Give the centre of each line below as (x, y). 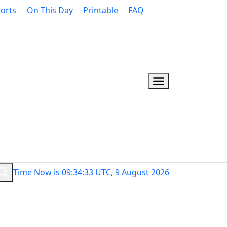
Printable (100, 10)
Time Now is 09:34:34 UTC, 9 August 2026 (91, 172)
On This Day (50, 10)
